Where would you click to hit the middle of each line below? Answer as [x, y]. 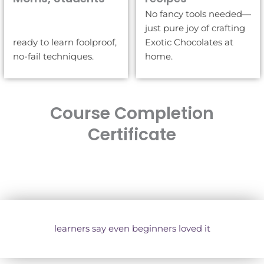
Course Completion [132, 113]
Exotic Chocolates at [189, 42]
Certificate [132, 134]
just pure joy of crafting [195, 28]
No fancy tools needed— [198, 14]
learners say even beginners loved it [132, 228]
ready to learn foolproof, [65, 42]
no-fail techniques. [53, 56]
